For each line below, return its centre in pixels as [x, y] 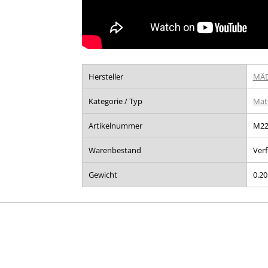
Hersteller [106, 77]
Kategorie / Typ [115, 101]
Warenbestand [115, 150]
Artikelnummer [115, 126]
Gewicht [103, 175]
